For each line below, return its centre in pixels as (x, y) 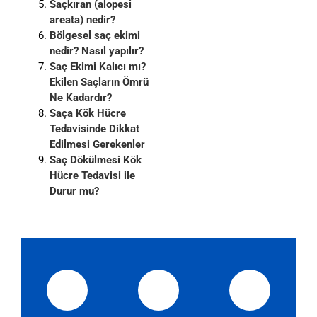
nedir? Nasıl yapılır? (97, 51)
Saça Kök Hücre (88, 113)
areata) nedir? (82, 19)
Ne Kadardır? (81, 97)
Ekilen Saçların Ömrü (99, 82)
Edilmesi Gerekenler (97, 144)
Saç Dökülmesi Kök (96, 160)
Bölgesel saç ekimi (95, 35)
